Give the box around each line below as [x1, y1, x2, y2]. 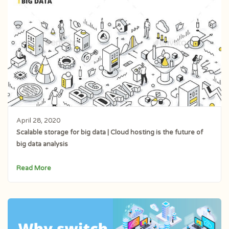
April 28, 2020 [16, 116, 60, 125]
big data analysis [16, 140, 68, 148]
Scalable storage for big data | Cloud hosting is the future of [16, 128, 203, 136]
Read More [16, 164, 51, 172]
